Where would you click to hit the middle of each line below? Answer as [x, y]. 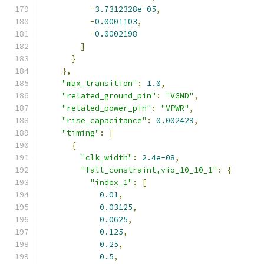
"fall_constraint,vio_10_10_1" [149, 170]
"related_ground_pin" [109, 96]
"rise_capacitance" [104, 121]
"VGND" [180, 96]
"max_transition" [100, 83]
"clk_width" [107, 158]
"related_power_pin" [107, 108]
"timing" [81, 133]
